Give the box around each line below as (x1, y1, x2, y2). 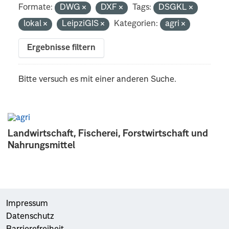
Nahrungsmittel (8, 141, 75, 150)
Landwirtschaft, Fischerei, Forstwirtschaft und (8, 129, 208, 139)
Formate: (18, 3, 53, 12)
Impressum (6, 199, 48, 208)
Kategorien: (114, 19, 158, 28)
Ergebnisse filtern (27, 43, 96, 52)
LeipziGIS (62, 19, 101, 28)
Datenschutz (6, 212, 54, 221)
